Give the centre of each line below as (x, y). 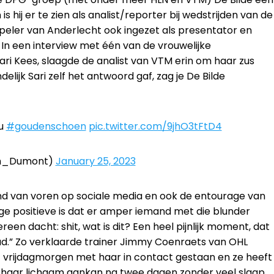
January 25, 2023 (95, 161)
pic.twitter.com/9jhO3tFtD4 (155, 126)
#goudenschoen (46, 126)
